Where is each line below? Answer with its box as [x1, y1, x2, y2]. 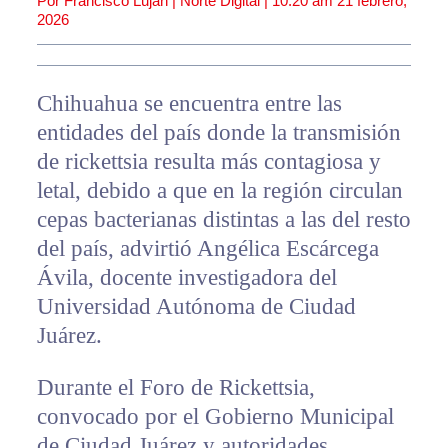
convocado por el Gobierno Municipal [36, 404, 394, 430]
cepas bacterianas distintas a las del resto [36, 207, 411, 233]
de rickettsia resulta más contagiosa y [36, 149, 381, 175]
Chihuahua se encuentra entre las [36, 91, 342, 117]
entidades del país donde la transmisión [36, 120, 401, 146]
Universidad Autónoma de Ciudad [36, 294, 356, 320]
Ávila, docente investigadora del [36, 265, 337, 291]
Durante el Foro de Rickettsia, [36, 375, 315, 401]
